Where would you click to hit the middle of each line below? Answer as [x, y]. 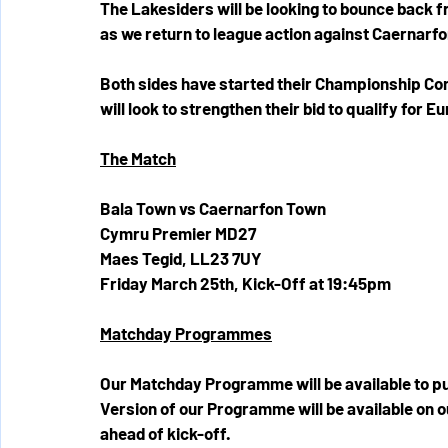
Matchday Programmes [186, 333]
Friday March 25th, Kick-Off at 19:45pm [247, 283]
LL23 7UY [225, 258]
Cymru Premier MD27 [178, 233]
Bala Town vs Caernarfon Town [213, 208]
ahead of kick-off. [165, 433]
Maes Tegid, [145, 258]
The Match [138, 158]
